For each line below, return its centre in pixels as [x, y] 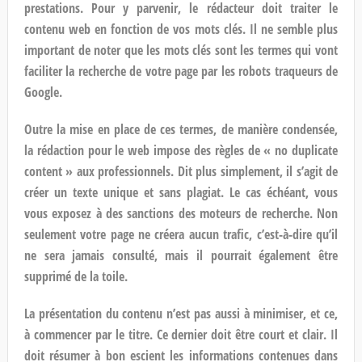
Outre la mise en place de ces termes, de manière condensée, [181, 129]
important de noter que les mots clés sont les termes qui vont [181, 50]
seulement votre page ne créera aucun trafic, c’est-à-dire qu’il [181, 234]
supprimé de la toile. [76, 276]
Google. [43, 92]
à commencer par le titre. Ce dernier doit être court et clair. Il [181, 334]
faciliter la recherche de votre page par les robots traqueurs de [181, 71]
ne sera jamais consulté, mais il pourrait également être [181, 255]
